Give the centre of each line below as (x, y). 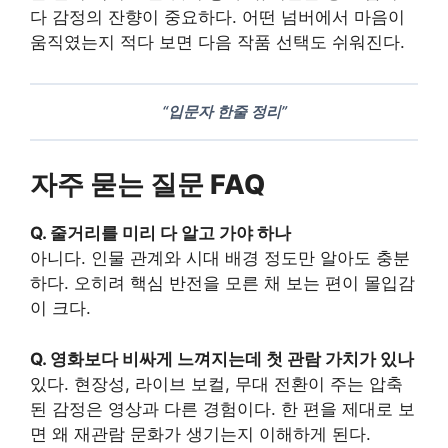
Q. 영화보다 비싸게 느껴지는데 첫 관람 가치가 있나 (222, 358)
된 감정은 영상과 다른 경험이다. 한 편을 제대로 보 (222, 408)
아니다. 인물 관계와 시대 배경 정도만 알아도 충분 (220, 258)
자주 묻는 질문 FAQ (147, 185)
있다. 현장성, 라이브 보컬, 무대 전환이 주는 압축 (216, 383)
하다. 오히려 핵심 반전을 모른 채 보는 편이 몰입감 (222, 283)
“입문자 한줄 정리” (224, 112)
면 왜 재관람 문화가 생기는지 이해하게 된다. (200, 433)
